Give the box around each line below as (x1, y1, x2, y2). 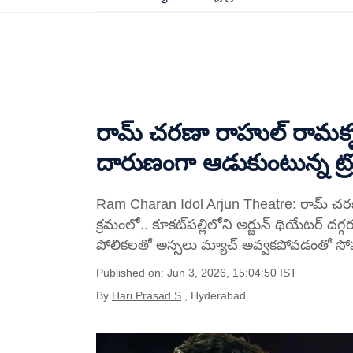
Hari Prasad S (112, 289, 181, 302)
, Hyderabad (184, 289, 246, 302)
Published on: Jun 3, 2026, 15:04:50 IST (96, 266, 297, 279)
